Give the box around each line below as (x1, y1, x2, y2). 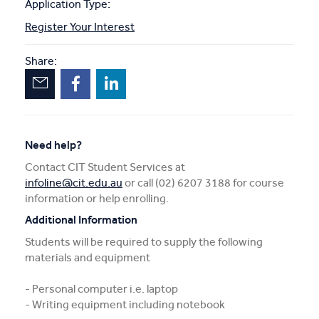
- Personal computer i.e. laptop (25, 282, 178, 296)
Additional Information (25, 213, 137, 226)
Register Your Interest (25, 20, 135, 33)
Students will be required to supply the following (25, 235, 263, 249)
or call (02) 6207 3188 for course (122, 176, 284, 189)
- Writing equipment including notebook (25, 298, 225, 311)
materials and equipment (25, 251, 150, 264)
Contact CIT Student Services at (25, 160, 185, 174)
